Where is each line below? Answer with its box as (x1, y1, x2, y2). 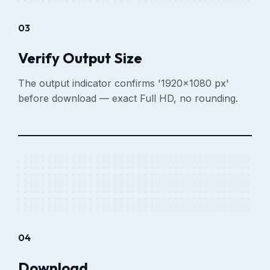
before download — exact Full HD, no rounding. (18, 92, 239, 104)
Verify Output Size (18, 48, 143, 67)
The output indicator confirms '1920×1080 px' (18, 77, 230, 89)
